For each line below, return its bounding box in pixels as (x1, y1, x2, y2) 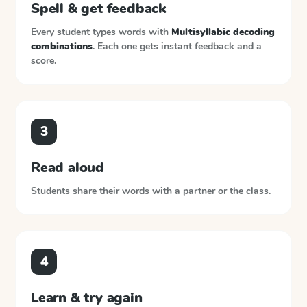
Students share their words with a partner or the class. (31, 184, 271, 197)
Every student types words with (31, 25, 171, 38)
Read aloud (31, 158, 104, 177)
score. (31, 54, 56, 67)
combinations (31, 40, 93, 53)
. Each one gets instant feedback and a (93, 40, 262, 53)
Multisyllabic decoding (171, 25, 275, 38)
